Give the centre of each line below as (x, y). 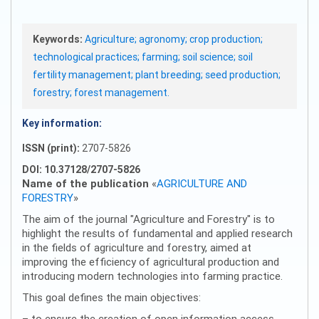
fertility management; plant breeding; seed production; (157, 75)
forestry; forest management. (101, 93)
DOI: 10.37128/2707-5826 (81, 170)
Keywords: (58, 40)
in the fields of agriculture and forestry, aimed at (137, 248)
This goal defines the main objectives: (111, 298)
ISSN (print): (52, 148)
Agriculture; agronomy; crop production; (174, 40)
